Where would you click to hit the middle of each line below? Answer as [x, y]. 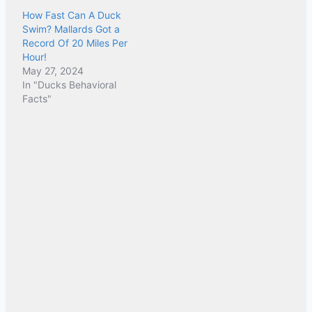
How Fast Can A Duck [72, 15]
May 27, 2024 [53, 71]
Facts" [37, 99]
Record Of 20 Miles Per [75, 43]
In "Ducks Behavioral [69, 85]
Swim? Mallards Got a [71, 29]
